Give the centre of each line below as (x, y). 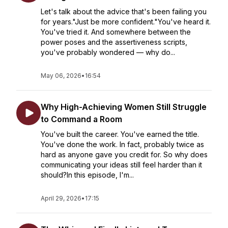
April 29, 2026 (61, 198)
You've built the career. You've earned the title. (120, 134)
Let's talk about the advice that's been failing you (124, 11)
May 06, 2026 (61, 76)
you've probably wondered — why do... (108, 52)
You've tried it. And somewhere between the (116, 32)
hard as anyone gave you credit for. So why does (124, 154)
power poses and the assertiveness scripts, (114, 42)
